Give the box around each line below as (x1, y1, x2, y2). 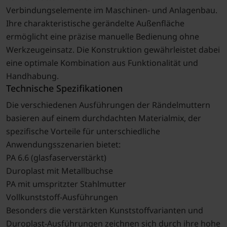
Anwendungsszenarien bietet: (6, 138, 121, 150)
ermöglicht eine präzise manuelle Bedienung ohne (6, 30, 199, 42)
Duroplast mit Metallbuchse (6, 165, 113, 176)
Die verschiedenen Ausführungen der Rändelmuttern (6, 99, 210, 110)
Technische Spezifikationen (6, 82, 123, 94)
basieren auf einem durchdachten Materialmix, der (6, 112, 201, 124)
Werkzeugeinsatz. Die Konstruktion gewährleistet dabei (6, 44, 220, 55)
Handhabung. (6, 70, 59, 82)
